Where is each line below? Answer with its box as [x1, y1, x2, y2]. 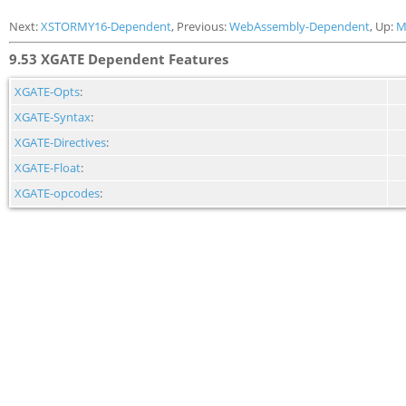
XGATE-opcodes [14, 185, 100, 201]
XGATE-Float [14, 159, 81, 176]
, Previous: [171, 18, 229, 34]
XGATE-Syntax [14, 109, 91, 125]
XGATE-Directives [14, 134, 106, 150]
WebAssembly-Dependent [229, 18, 370, 34]
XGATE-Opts [14, 83, 80, 100]
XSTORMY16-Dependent [41, 18, 171, 34]
